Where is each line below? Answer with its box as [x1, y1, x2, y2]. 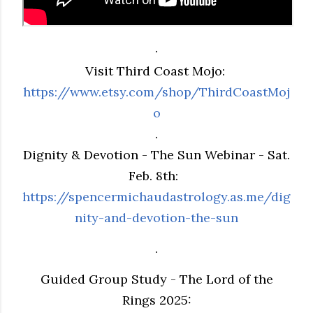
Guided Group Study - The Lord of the [40, 271, 273, 287]
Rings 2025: [122, 292, 191, 308]
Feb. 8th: [128, 168, 185, 184]
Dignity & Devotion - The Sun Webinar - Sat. [23, 147, 290, 163]
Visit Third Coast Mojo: [85, 63, 228, 79]
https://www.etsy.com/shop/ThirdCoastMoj [23, 84, 290, 100]
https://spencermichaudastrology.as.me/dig [22, 189, 291, 205]
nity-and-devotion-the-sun [75, 210, 238, 226]
